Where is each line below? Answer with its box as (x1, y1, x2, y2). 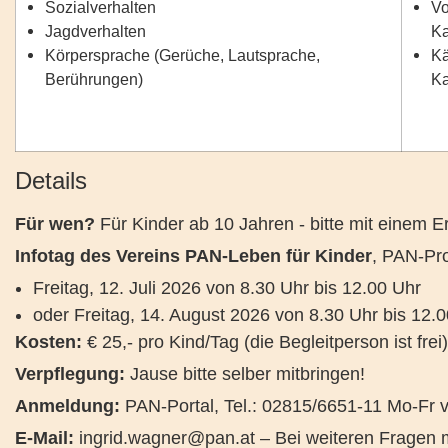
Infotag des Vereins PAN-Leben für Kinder (15, 246, 372, 266)
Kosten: (15, 332, 82, 352)
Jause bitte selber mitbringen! (125, 364, 365, 384)
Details (15, 167, 87, 194)
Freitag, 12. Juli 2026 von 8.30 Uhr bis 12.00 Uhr (33, 278, 421, 298)
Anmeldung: (15, 396, 120, 416)
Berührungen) (45, 70, 144, 88)
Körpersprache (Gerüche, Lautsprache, (45, 46, 321, 64)
